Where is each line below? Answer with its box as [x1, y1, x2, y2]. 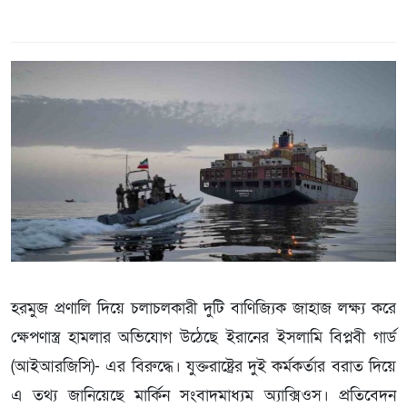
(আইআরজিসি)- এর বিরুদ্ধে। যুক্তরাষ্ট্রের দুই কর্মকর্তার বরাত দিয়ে [11, 355, 396, 377]
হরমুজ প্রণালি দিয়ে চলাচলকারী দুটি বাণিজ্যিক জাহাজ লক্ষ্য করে [11, 297, 396, 319]
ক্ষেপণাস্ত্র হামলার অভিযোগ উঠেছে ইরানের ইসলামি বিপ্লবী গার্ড [11, 326, 396, 348]
